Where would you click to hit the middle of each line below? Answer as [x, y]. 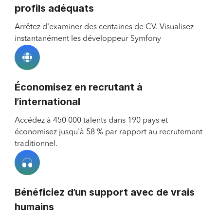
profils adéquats [54, 9]
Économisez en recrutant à [79, 87]
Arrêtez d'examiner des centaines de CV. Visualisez [104, 27]
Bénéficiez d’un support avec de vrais [105, 192]
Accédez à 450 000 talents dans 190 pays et [91, 121]
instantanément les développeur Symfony [88, 39]
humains [34, 207]
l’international [47, 102]
